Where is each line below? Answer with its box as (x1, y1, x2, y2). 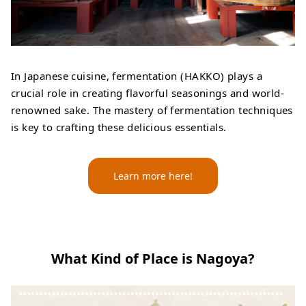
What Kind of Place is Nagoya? (51, 249, 255, 268)
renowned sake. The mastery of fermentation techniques (11, 103, 293, 117)
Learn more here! (113, 169, 193, 183)
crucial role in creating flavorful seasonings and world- (11, 86, 285, 100)
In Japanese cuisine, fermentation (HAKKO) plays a (11, 69, 263, 83)
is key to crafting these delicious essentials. (11, 120, 227, 135)
